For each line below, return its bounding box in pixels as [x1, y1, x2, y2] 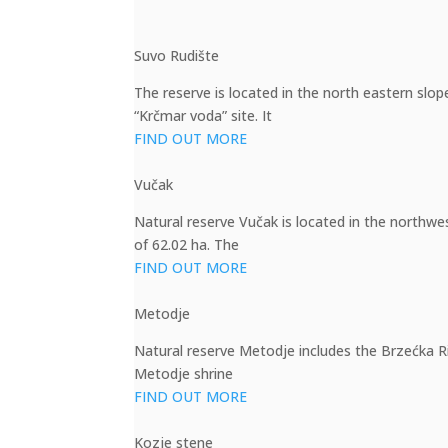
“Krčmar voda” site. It [134, 106, 273, 125]
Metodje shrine [134, 364, 234, 383]
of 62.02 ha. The [134, 235, 240, 254]
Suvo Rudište [134, 46, 220, 65]
